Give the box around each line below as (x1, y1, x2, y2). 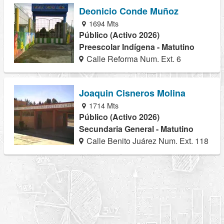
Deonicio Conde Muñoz (79, 4, 178, 17)
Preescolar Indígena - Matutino (79, 40, 194, 52)
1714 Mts (87, 99, 119, 110)
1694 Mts (87, 17, 119, 28)
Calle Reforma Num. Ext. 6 (84, 52, 181, 64)
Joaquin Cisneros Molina (79, 86, 185, 99)
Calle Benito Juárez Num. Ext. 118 (84, 134, 209, 146)
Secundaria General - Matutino (79, 122, 193, 134)
